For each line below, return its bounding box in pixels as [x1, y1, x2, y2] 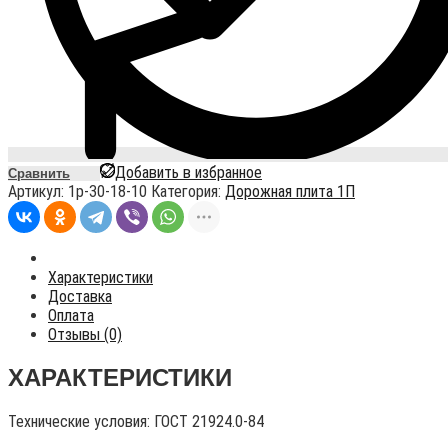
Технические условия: [8, 412, 154, 432]
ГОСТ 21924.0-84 [154, 412, 264, 432]
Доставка [48, 287, 112, 307]
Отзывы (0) [48, 325, 122, 345]
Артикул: [8, 182, 68, 202]
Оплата [48, 306, 94, 326]
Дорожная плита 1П [225, 182, 355, 202]
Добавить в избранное [115, 163, 262, 183]
